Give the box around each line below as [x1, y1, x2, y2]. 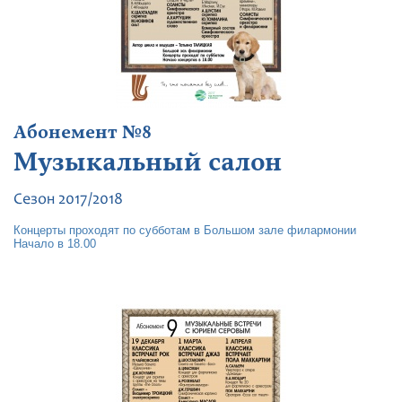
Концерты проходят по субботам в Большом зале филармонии [13, 223, 356, 237]
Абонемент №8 [13, 121, 152, 144]
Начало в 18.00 [13, 237, 96, 250]
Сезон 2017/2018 [13, 192, 123, 208]
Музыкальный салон [13, 146, 282, 179]
